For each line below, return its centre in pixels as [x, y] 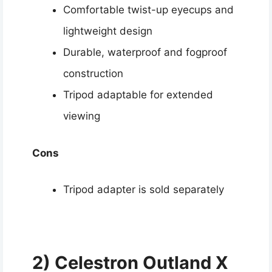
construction [93, 74]
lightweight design [108, 31]
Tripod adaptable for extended [138, 95]
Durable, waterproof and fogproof [145, 53]
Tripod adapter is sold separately [144, 190]
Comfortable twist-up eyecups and [148, 10]
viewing [82, 116]
